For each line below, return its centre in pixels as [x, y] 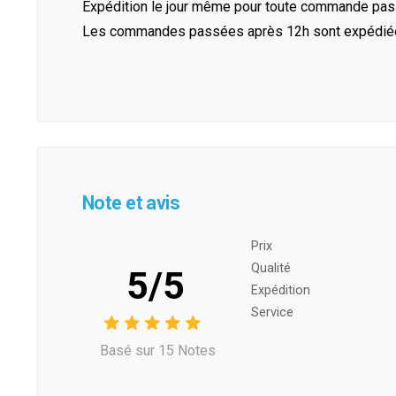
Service [272, 312]
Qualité [271, 268]
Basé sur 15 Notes [158, 351]
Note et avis [131, 203]
